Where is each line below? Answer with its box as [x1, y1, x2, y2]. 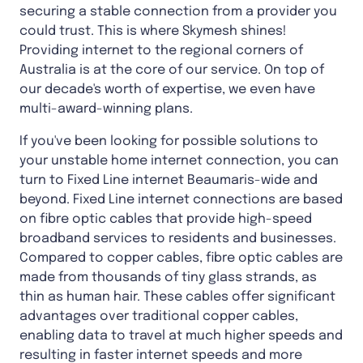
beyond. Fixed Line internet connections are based [19, 192, 343, 207]
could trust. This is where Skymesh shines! [19, 23, 287, 38]
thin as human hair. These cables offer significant [19, 289, 335, 304]
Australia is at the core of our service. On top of [19, 62, 324, 77]
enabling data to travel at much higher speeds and [19, 328, 343, 343]
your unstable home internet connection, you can [19, 153, 339, 168]
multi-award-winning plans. [19, 101, 193, 116]
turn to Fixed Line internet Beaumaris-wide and [19, 173, 318, 187]
